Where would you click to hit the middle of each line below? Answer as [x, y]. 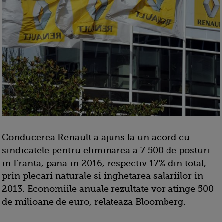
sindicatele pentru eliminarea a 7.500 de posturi [106, 150]
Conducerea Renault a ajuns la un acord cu [96, 138]
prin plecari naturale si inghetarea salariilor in [103, 176]
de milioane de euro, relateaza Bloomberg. [94, 202]
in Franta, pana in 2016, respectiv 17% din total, [104, 163]
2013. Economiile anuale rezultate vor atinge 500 [108, 189]
